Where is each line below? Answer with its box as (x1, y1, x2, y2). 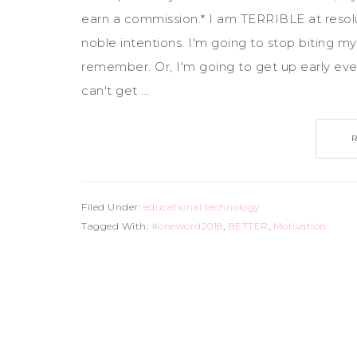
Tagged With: (81, 220, 151, 232)
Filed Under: (81, 201, 143, 213)
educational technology (143, 201, 260, 213)
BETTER (227, 220, 269, 232)
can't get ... (81, 83, 150, 98)
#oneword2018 (151, 220, 223, 232)
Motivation (273, 220, 327, 232)
